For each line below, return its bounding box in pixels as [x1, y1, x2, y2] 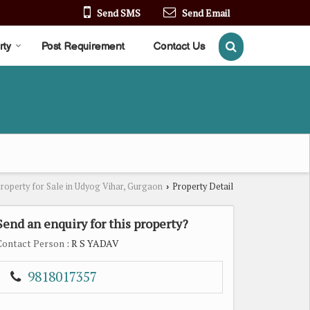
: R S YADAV [64, 236, 119, 250]
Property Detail [170, 180, 233, 192]
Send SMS [97, 6, 140, 19]
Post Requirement [42, 39, 125, 53]
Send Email [182, 6, 230, 19]
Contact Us [153, 39, 205, 53]
